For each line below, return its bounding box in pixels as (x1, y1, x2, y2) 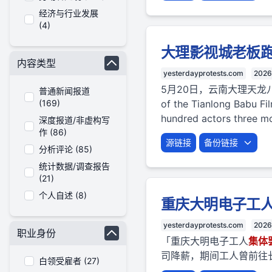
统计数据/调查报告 (39, 161, 110, 171)
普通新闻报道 (39, 86, 90, 96)
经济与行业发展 (39, 8, 98, 18)
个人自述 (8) (39, 190, 87, 200)
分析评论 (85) (39, 144, 92, 154)
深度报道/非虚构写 (39, 115, 110, 125)
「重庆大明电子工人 (161, 235, 248, 247)
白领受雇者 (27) (39, 256, 100, 266)
